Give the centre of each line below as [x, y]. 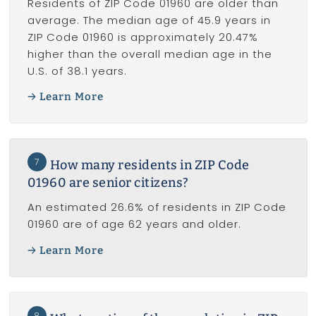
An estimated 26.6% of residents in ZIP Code [157, 207]
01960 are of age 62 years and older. [134, 224]
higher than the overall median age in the [150, 54]
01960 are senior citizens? [108, 183]
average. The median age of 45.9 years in [149, 20]
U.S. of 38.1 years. [77, 71]
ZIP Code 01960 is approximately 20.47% [142, 37]
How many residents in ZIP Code [150, 165]
